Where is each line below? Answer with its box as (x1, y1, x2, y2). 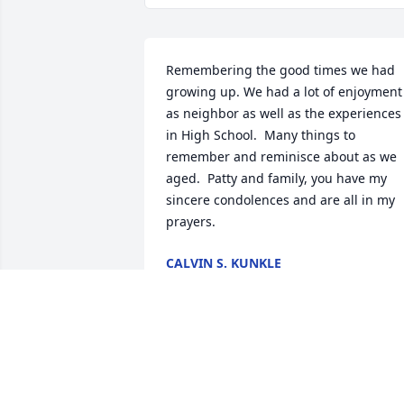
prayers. (166, 213, 216, 231)
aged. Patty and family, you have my (166, 170, 387, 188)
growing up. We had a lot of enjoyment (166, 83, 402, 101)
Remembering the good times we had (166, 61, 395, 79)
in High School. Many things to (166, 126, 355, 144)
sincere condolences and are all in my (166, 191, 395, 209)
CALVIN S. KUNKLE (166, 254, 281, 272)
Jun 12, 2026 (166, 272, 240, 290)
